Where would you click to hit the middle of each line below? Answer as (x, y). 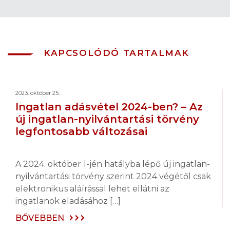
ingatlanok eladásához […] (68, 201)
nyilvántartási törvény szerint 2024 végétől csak (113, 177)
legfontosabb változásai (81, 132)
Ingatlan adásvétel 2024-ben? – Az (109, 107)
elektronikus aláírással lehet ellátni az (92, 189)
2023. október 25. (37, 93)
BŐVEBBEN (40, 218)
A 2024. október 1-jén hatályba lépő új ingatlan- (113, 164)
